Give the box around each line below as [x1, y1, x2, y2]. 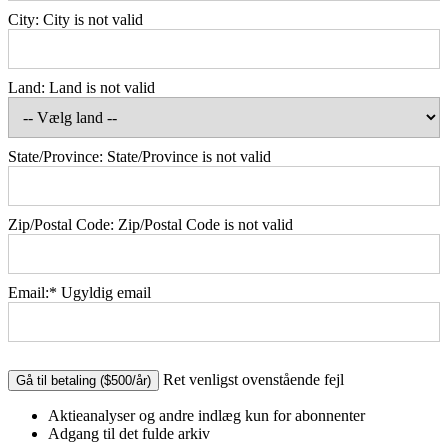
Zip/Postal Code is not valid [118, 216, 293, 234]
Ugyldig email [61, 284, 151, 302]
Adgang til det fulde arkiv [48, 425, 210, 443]
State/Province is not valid [107, 148, 271, 166]
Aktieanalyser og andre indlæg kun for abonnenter [48, 407, 365, 425]
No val [7, 369, 50, 387]
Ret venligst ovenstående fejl [163, 371, 344, 389]
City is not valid [43, 11, 143, 29]
